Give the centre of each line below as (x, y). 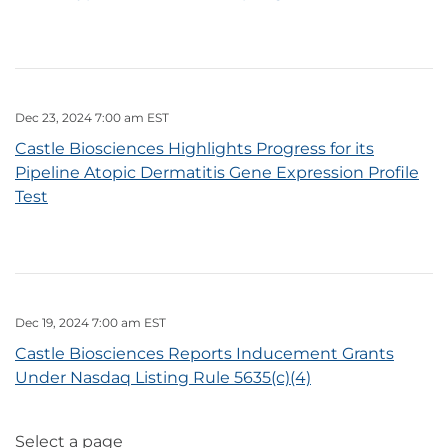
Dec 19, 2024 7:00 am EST (90, 323)
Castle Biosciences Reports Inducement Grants (204, 354)
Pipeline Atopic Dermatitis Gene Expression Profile (217, 173)
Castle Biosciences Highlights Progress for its (194, 149)
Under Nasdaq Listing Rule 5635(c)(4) (163, 378)
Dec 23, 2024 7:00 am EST (92, 118)
